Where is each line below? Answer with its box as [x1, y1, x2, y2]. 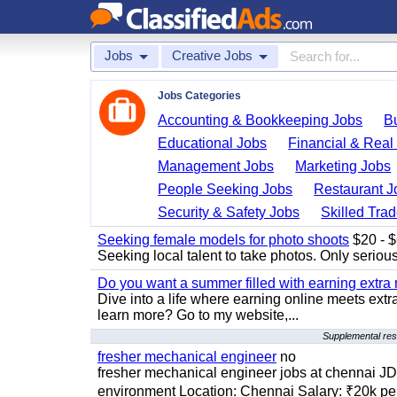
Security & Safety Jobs [158, 205, 300, 220]
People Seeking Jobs [158, 182, 293, 197]
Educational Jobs [158, 136, 268, 151]
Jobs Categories [158, 90, 241, 102]
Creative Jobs [172, 48, 253, 63]
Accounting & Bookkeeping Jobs [158, 113, 363, 128]
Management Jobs [158, 159, 275, 174]
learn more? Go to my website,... [97, 307, 299, 323]
